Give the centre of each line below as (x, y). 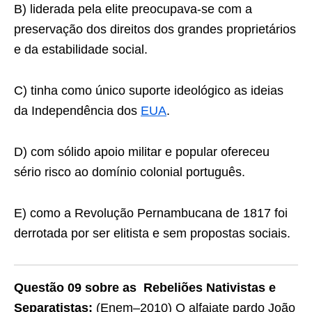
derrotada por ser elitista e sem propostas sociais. (152, 233)
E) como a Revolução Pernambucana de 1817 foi (151, 213)
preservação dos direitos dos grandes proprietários (155, 29)
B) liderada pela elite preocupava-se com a (133, 9)
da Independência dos (77, 111)
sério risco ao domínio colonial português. (130, 172)
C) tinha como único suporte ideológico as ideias (149, 91)
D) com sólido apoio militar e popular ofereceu (142, 152)
